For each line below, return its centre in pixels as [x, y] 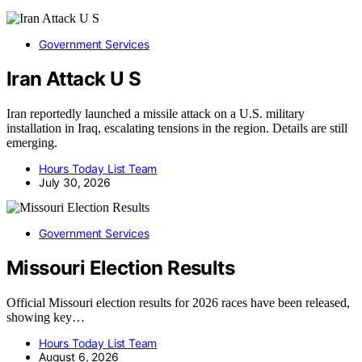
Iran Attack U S [74, 78]
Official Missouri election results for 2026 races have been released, [178, 302]
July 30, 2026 [75, 182]
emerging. [32, 142]
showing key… [46, 317]
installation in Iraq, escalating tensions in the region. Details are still [177, 128]
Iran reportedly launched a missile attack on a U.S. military [156, 113]
